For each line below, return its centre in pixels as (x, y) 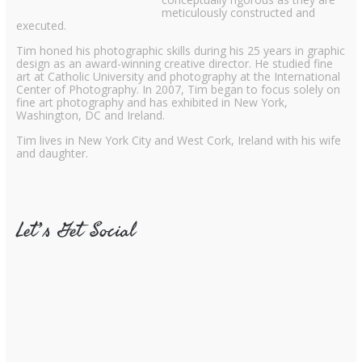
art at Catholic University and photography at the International (178, 76)
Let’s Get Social (76, 229)
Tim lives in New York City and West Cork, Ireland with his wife (178, 140)
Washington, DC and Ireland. (90, 115)
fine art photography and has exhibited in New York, (152, 102)
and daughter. (52, 153)
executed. (41, 25)
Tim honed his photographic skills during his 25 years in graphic (180, 50)
